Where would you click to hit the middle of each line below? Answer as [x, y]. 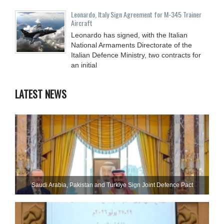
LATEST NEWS [41, 94]
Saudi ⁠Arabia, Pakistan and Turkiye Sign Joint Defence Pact [112, 185]
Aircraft [82, 23]
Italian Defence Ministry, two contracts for [136, 55]
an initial [84, 65]
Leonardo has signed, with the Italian [129, 35]
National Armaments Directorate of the [131, 45]
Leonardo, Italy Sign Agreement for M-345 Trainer [136, 14]
